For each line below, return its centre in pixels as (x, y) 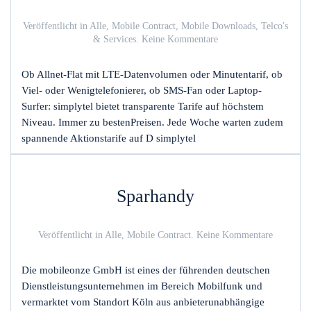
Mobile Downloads (218, 26)
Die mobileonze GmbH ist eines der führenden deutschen (146, 270)
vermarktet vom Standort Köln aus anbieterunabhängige (143, 302)
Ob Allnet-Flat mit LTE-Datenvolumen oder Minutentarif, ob (152, 74)
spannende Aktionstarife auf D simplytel (109, 138)
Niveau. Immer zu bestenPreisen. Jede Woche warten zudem (152, 122)
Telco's (275, 26)
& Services (115, 39)
